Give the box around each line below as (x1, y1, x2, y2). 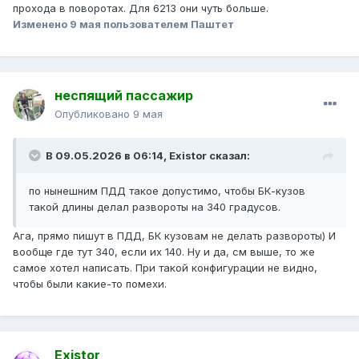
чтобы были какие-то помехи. (13, 277, 167, 291)
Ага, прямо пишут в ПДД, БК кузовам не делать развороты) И (13, 229, 336, 243)
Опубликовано (54, 107, 133, 121)
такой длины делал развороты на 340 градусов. (29, 200, 280, 214)
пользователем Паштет (101, 18, 234, 31)
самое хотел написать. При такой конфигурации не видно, (13, 261, 317, 275)
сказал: (207, 149, 250, 163)
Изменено (13, 18, 70, 31)
